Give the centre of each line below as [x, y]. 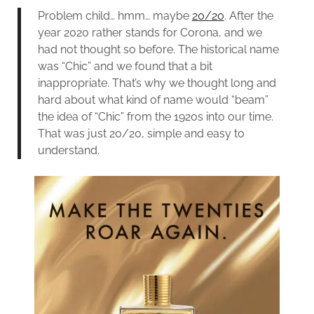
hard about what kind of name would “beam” [153, 100]
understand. [68, 150]
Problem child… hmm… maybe [115, 15]
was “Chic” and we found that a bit [125, 66]
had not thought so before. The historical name [158, 49]
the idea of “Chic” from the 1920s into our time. [155, 116]
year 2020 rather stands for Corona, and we [150, 32]
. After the [248, 15]
